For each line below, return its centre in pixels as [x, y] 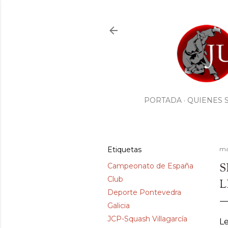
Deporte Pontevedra [144, 193]
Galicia [119, 206]
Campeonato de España [150, 166]
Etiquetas [124, 150]
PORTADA [163, 101]
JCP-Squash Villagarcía [147, 219]
